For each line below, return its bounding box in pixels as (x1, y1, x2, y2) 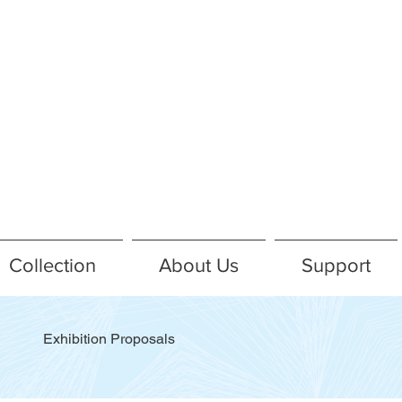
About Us (159, 255, 239, 275)
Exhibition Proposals (43, 330, 175, 347)
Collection (9, 255, 96, 275)
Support (301, 255, 371, 275)
